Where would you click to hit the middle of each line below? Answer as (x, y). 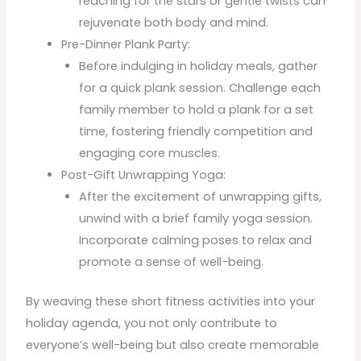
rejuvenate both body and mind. (174, 22)
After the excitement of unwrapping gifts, (201, 196)
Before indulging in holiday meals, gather (199, 66)
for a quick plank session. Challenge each (200, 87)
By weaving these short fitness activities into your (171, 301)
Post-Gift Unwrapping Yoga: (144, 174)
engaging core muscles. (150, 153)
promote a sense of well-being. (172, 261)
